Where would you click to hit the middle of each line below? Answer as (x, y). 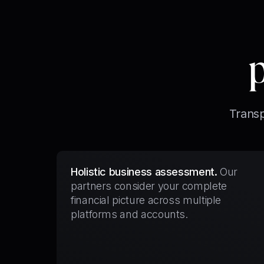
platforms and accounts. (129, 214)
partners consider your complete (149, 186)
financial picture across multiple (146, 200)
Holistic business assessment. (144, 172)
